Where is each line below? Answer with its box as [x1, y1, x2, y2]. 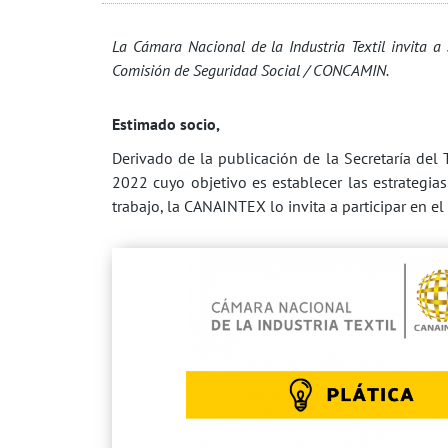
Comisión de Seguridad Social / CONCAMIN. [112, 59, 389, 80]
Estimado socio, [112, 113, 220, 134]
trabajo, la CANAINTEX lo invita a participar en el [112, 195, 444, 216]
